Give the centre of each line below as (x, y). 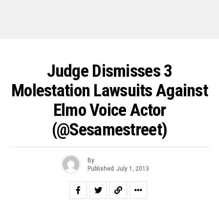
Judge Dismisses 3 (109, 71)
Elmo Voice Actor (109, 110)
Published (100, 168)
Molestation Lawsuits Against (109, 90)
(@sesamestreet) (109, 130)
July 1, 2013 (132, 168)
